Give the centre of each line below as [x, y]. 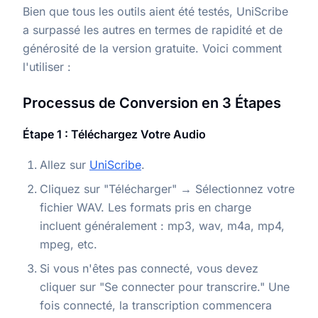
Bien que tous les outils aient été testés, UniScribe [155, 12]
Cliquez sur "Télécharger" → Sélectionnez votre [167, 189]
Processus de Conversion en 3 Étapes [152, 103]
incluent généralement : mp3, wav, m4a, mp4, [162, 226]
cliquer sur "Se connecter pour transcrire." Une [165, 287]
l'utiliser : [47, 67]
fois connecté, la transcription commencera [156, 306]
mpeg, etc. [68, 245]
